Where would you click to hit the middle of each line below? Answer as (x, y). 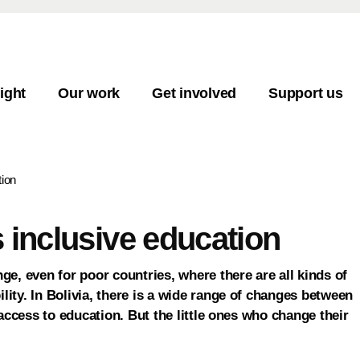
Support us (306, 94)
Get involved (194, 94)
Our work (89, 94)
